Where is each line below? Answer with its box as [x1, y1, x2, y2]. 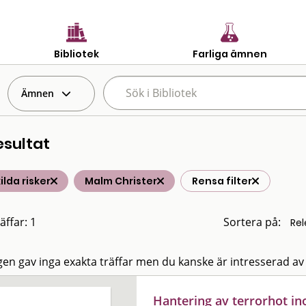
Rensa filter [192, 174, 252, 188]
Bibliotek [54, 46, 99, 61]
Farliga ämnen [192, 46, 267, 61]
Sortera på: [223, 214, 281, 229]
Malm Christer [85, 174, 157, 188]
